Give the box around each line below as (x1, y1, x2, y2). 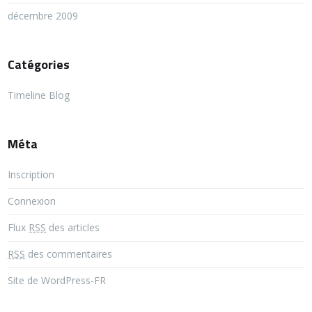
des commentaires (25, 247, 113, 260)
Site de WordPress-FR (8, 274, 107, 287)
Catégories (8, 55, 70, 74)
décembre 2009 (8, 9, 79, 22)
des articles (46, 221, 100, 234)
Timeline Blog (8, 88, 70, 102)
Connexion (8, 194, 56, 208)
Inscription (8, 168, 55, 181)
